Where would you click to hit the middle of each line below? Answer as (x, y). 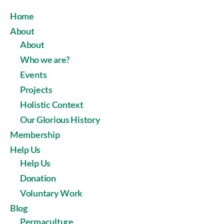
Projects (36, 89)
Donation (38, 178)
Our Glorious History (60, 119)
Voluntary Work (51, 193)
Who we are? (45, 59)
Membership (35, 134)
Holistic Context (52, 104)
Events (33, 74)
